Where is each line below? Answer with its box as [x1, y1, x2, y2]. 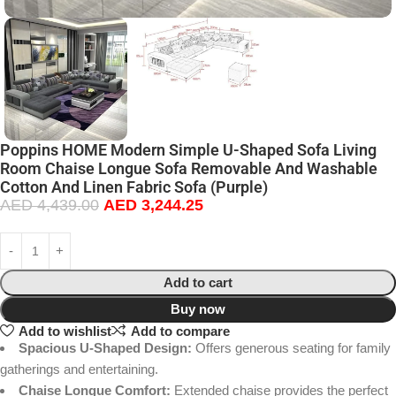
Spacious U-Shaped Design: [19, 340, 192, 356]
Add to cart [164, 275, 232, 291]
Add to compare [130, 323, 230, 339]
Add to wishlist [18, 323, 111, 339]
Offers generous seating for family [192, 340, 391, 356]
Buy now [171, 301, 225, 317]
